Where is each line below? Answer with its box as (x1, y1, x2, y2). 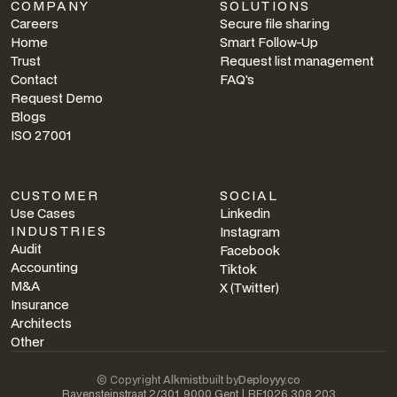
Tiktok (220, 260, 257, 277)
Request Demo (11, 89, 103, 106)
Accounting (11, 258, 78, 276)
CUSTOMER (11, 186, 99, 204)
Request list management (220, 51, 374, 69)
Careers (11, 14, 58, 32)
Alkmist (163, 371, 202, 387)
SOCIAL (220, 186, 278, 204)
